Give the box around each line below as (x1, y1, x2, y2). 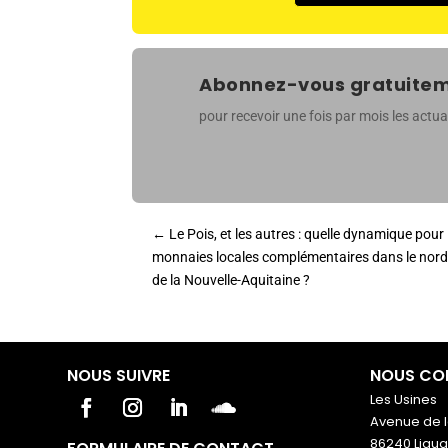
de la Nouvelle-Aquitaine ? (152, 271, 310, 288)
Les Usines (369, 389, 437, 409)
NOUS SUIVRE (67, 363, 171, 387)
